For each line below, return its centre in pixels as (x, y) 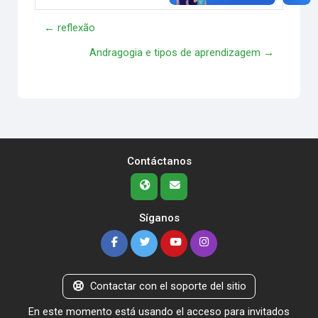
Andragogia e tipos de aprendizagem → (181, 53)
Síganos (159, 218)
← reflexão (70, 28)
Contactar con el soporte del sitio (169, 286)
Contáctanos (159, 161)
